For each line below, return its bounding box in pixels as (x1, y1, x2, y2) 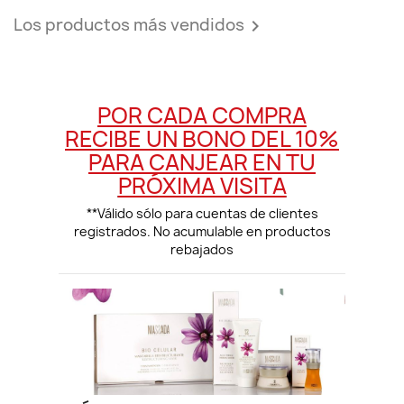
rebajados (170, 240, 234, 258)
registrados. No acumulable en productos (73, 222, 331, 240)
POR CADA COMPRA (97, 99, 307, 131)
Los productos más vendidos (14, 13, 244, 36)
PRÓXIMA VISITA (117, 170, 287, 201)
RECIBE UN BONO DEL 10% (65, 123, 339, 154)
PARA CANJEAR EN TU (88, 146, 316, 178)
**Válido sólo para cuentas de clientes (86, 204, 318, 222)
